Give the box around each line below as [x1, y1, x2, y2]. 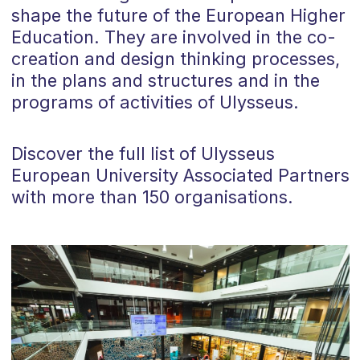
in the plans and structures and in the [10, 70, 320, 92]
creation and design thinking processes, [10, 48, 340, 70]
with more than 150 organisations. [10, 186, 293, 208]
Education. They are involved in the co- [10, 27, 336, 48]
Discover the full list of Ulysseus [10, 143, 275, 165]
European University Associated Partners [10, 165, 350, 186]
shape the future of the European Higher [10, 5, 346, 27]
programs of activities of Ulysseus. [10, 92, 299, 113]
